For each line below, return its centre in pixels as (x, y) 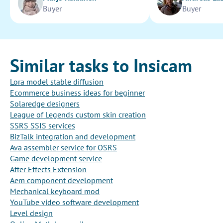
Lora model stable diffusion (57, 82)
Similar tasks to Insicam (101, 66)
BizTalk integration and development (73, 137)
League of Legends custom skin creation (78, 115)
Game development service (56, 159)
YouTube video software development (74, 202)
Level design (31, 213)
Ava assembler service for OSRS (63, 148)
